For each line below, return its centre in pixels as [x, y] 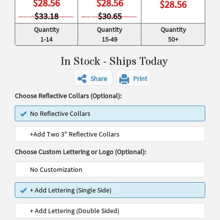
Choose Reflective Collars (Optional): [68, 96]
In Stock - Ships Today [114, 62]
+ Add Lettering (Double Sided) [75, 211]
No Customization [56, 169]
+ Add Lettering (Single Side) [71, 190]
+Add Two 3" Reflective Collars [75, 134]
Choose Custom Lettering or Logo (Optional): [80, 152]
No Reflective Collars [60, 113]
